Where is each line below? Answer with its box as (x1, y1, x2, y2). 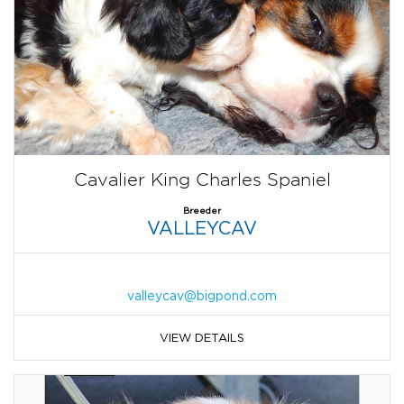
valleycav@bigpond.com (127, 288, 277, 302)
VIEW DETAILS (160, 330, 244, 344)
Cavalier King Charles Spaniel (73, 169, 331, 189)
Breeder (183, 205, 221, 216)
